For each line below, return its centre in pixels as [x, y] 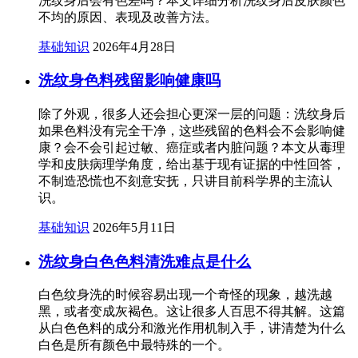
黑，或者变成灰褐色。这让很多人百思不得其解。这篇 [192, 312]
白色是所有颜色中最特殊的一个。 [134, 345]
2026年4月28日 [134, 46]
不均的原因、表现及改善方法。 [128, 17]
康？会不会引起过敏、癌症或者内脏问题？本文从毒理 [192, 147]
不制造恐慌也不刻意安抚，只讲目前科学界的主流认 [185, 181]
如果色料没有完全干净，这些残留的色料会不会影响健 [192, 130]
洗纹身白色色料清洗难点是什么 [145, 261]
